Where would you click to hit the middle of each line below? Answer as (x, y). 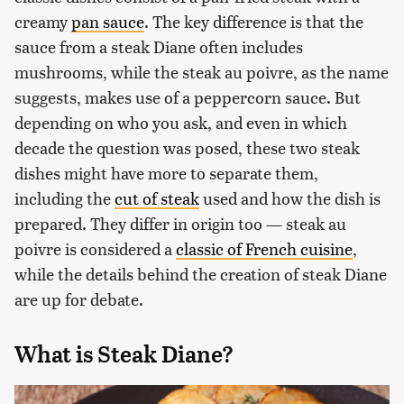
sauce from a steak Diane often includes (159, 46)
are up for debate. (79, 298)
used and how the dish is (290, 197)
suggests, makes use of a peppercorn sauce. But (188, 96)
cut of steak (157, 197)
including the (64, 197)
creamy (43, 21)
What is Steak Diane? (124, 354)
